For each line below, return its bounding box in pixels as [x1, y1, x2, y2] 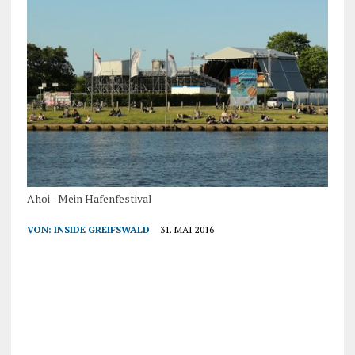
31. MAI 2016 [159, 223, 214, 235]
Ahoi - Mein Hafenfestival [26, 190, 152, 206]
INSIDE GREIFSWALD [53, 223, 150, 235]
